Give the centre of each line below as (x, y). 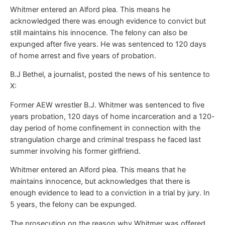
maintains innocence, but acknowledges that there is (100, 182)
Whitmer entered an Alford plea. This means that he (98, 170)
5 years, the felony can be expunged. (73, 205)
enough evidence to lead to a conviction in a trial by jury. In (110, 193)
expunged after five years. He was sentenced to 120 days (108, 44)
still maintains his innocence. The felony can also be (99, 32)
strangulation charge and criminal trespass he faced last (105, 139)
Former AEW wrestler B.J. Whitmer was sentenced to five (107, 105)
